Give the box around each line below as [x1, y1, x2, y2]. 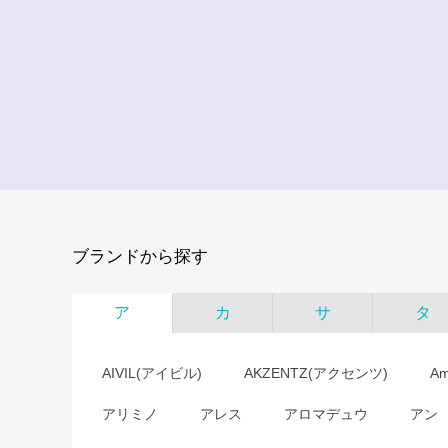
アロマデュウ [284, 406, 368, 422]
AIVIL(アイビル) [102, 365, 202, 381]
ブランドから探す [72, 247, 208, 266]
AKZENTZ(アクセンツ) [244, 365, 388, 381]
